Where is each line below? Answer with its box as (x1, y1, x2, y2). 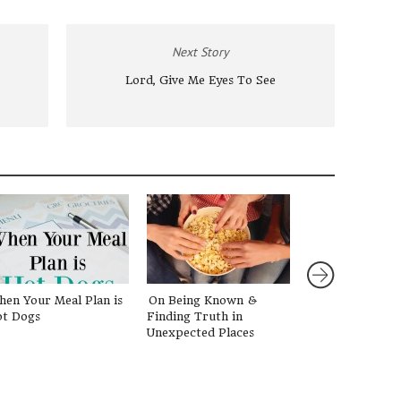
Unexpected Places (147, 326, 254, 339)
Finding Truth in (147, 310, 243, 323)
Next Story (172, 44, 229, 60)
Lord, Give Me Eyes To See (125, 73, 276, 87)
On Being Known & (149, 294, 257, 307)
